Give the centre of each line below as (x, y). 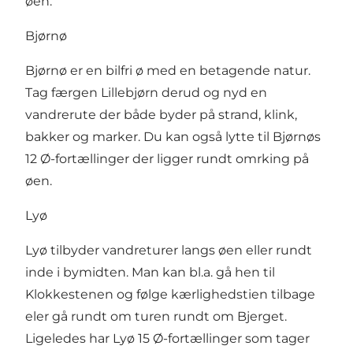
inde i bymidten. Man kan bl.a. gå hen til (150, 273)
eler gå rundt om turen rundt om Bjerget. (156, 317)
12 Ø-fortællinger (77, 159)
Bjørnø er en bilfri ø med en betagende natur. (168, 71)
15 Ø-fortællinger (190, 339)
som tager (276, 339)
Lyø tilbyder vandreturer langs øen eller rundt (169, 251)
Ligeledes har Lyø (82, 339)
